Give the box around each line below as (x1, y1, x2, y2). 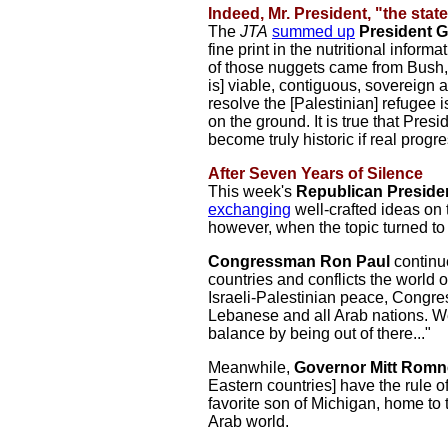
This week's (208, 183, 296, 200)
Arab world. (208, 413, 289, 430)
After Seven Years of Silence (208, 165, 423, 182)
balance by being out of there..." (208, 325, 431, 342)
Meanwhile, (208, 359, 294, 376)
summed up (272, 23, 355, 40)
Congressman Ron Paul (208, 253, 394, 270)
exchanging (208, 201, 291, 218)
